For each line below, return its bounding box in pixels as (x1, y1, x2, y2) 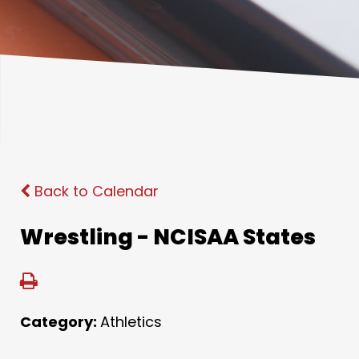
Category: (20, 312, 100, 332)
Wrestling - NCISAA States (20, 222, 316, 252)
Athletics (100, 312, 162, 332)
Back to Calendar (30, 181, 159, 201)
